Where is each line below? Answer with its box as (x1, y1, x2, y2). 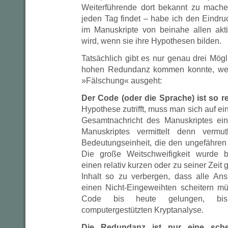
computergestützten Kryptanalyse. (81, 206, 204, 214)
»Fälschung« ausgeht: (81, 76, 162, 85)
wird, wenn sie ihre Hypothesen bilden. (81, 37, 221, 45)
